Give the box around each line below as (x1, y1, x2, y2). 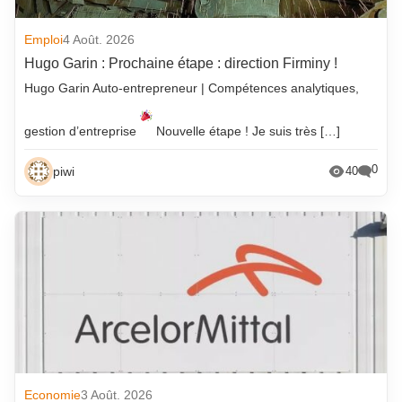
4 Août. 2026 (63, 32, 135, 48)
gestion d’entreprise (24, 123, 141, 138)
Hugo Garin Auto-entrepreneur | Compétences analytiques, (24, 81, 360, 96)
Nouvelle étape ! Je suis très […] (153, 123, 341, 138)
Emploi (24, 32, 64, 48)
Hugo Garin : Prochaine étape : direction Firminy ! (24, 56, 338, 72)
